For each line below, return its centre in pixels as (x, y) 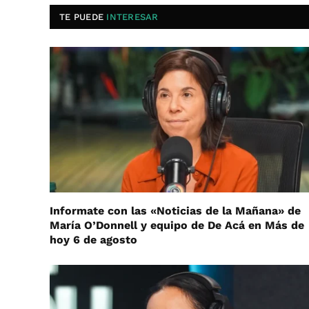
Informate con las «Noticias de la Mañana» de (175, 211)
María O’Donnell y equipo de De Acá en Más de (177, 226)
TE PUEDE (83, 17)
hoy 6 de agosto (93, 240)
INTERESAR (132, 17)
